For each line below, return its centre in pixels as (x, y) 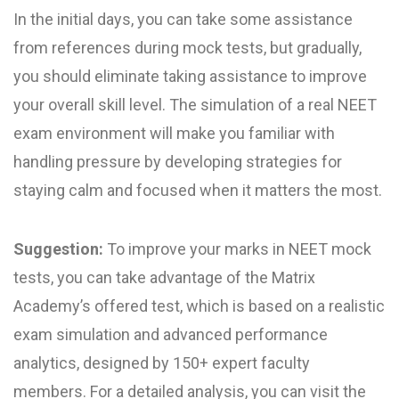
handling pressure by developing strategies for (178, 161)
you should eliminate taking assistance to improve (190, 76)
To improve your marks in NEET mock (237, 248)
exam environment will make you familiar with (174, 133)
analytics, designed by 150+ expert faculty (162, 362)
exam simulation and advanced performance (171, 334)
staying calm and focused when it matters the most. (198, 190)
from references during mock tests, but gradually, (187, 47)
